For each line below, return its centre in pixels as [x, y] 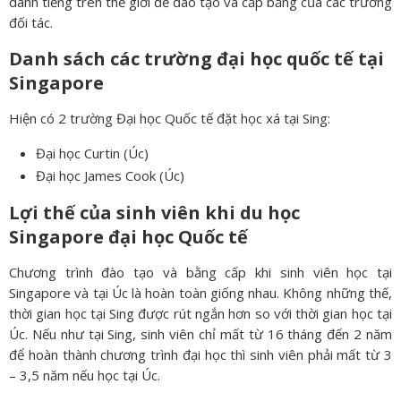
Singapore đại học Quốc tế [128, 236]
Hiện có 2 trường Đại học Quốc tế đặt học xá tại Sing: [170, 118]
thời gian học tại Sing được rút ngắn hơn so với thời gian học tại [200, 313]
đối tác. [31, 22]
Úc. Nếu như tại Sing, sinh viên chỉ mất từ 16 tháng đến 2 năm [200, 333]
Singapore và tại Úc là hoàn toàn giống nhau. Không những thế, [200, 292]
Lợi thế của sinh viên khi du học [154, 212]
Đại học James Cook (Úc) [110, 175]
